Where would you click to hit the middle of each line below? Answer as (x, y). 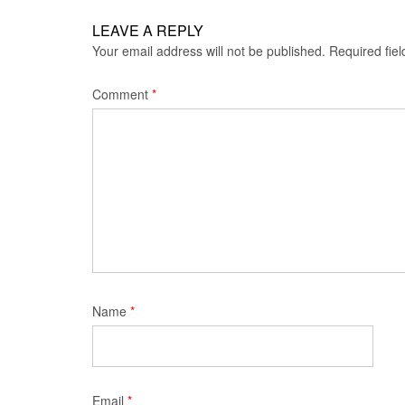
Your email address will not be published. (209, 51)
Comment (122, 94)
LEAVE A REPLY (148, 30)
